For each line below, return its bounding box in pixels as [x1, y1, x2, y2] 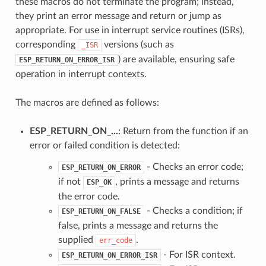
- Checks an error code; [144, 161, 243, 172]
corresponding [15, 39, 78, 49]
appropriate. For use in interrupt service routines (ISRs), [15, 25, 245, 35]
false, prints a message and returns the [58, 220, 218, 230]
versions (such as [101, 39, 174, 49]
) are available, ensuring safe [118, 54, 235, 64]
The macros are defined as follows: [15, 97, 159, 107]
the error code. [58, 191, 120, 201]
